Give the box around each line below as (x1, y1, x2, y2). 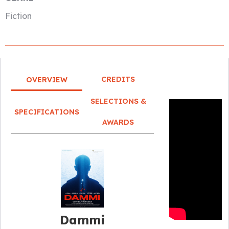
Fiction (5, 11, 32, 21)
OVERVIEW (26, 75, 67, 84)
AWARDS (102, 118, 134, 127)
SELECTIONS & (90, 97, 146, 106)
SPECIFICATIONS (14, 107, 79, 117)
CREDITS (101, 75, 135, 84)
